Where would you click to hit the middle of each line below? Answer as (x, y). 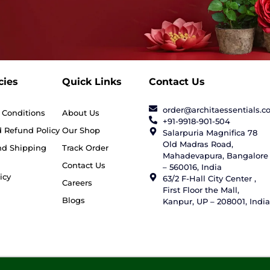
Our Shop (81, 130)
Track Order (86, 147)
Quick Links (92, 81)
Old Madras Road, (198, 144)
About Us (81, 112)
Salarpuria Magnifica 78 (210, 132)
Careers (77, 182)
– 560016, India (192, 167)
